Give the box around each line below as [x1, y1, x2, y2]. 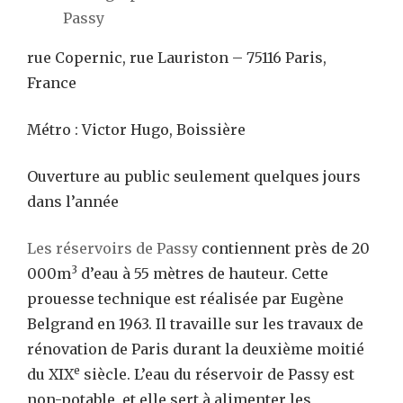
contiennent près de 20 [198, 238, 370, 257]
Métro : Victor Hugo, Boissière [27, 120, 246, 139]
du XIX [27, 364, 74, 383]
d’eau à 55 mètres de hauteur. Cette [77, 264, 328, 282]
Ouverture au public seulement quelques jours [27, 166, 361, 185]
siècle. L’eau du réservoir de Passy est [80, 364, 354, 383]
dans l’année [27, 192, 119, 210]
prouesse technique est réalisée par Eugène [27, 289, 344, 308]
